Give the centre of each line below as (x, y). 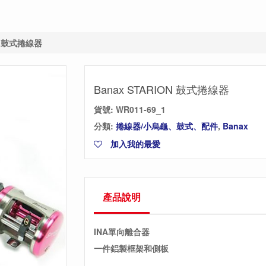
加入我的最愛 (134, 144)
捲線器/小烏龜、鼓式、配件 (167, 126)
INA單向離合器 (121, 232)
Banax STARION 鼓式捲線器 (161, 89)
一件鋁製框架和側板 (131, 248)
